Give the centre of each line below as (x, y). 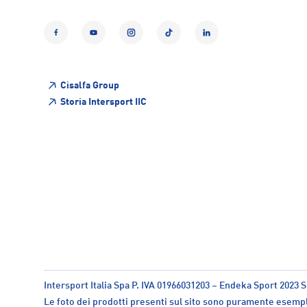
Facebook (79, 40)
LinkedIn (227, 40)
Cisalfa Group (90, 86)
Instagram (155, 40)
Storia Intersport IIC (103, 102)
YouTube (113, 40)
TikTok (184, 40)
